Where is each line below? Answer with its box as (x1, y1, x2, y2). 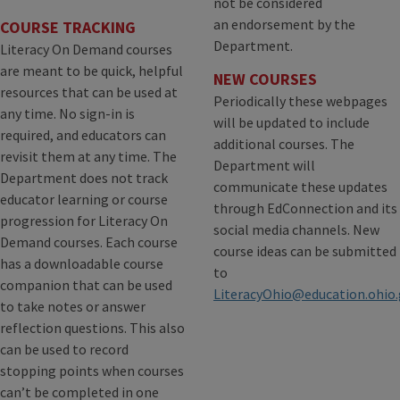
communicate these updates (213, 178, 387, 196)
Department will (213, 156, 315, 175)
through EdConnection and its (213, 199, 397, 218)
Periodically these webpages (213, 92, 387, 111)
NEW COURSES (213, 69, 317, 90)
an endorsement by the (213, 15, 355, 34)
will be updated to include (213, 113, 370, 132)
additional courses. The (213, 135, 354, 154)
